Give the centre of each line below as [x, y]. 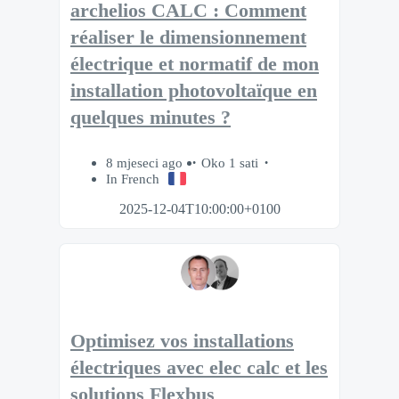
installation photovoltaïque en [194, 91]
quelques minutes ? [151, 118]
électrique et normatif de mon [195, 65]
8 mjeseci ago [146, 162]
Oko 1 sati [230, 162]
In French [133, 178]
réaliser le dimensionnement [188, 38]
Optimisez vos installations [182, 342]
